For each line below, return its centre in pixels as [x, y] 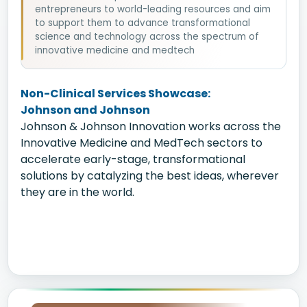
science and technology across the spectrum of [147, 37]
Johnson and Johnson [85, 110]
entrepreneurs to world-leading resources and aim [153, 9]
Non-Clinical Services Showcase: [115, 94]
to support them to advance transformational [143, 23]
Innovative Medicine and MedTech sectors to [142, 143]
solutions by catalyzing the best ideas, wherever [150, 176]
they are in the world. [77, 192]
